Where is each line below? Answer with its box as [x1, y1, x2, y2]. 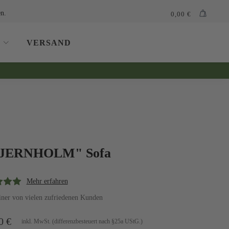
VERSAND [26, 38, 71, 47]
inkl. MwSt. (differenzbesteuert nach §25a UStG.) [21, 217, 143, 225]
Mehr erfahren [26, 177, 68, 185]
